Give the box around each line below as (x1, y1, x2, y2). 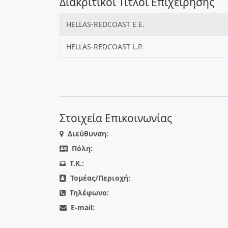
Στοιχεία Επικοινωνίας (60, 111, 172, 125)
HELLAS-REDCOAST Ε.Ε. (66, 19, 145, 29)
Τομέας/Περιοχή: (70, 173, 130, 183)
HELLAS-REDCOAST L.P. (66, 42, 143, 51)
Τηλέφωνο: (70, 188, 109, 197)
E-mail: (71, 203, 95, 212)
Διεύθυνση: (68, 129, 108, 138)
